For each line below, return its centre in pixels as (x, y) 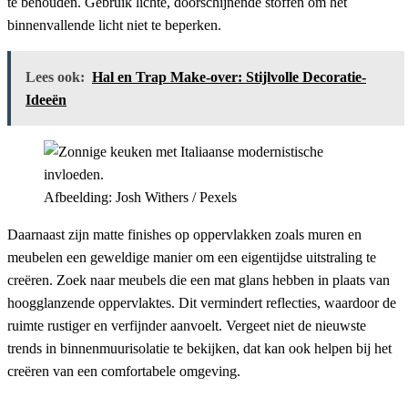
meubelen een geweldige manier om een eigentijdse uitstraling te (192, 258)
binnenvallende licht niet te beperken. (114, 25)
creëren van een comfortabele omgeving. (124, 372)
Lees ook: (55, 77)
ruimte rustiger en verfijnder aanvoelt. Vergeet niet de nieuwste (187, 326)
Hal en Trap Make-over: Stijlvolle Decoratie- (229, 77)
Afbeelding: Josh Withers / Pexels (140, 198)
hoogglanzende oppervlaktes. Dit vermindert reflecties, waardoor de (202, 303)
